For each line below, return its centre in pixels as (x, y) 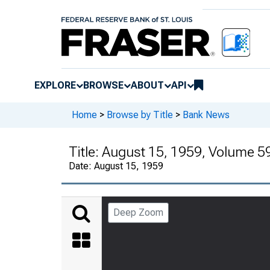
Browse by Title (140, 115)
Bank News (206, 115)
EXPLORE (55, 85)
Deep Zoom (138, 212)
